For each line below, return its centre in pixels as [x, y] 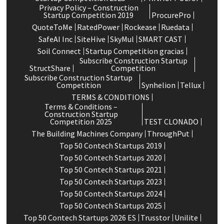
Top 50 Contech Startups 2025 [110, 206]
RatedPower [98, 27]
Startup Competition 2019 [88, 15]
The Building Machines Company [87, 134]
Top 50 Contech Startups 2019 [110, 146]
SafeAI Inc [55, 39]
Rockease [140, 27]
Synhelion [158, 85]
